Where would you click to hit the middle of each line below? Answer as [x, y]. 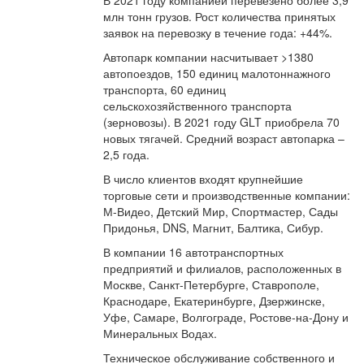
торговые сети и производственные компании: [227, 195]
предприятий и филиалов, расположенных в [222, 268]
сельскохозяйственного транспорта [197, 106]
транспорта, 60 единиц [165, 89]
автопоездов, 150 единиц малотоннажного [217, 73]
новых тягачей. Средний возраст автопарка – [224, 138]
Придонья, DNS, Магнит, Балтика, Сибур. [213, 227]
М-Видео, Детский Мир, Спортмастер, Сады [221, 211]
